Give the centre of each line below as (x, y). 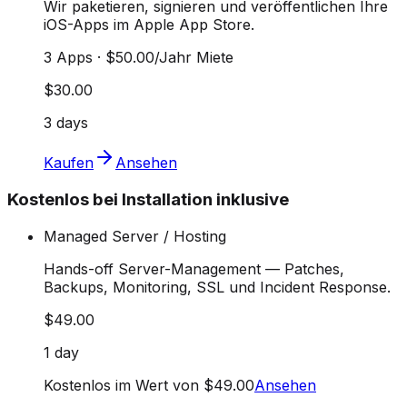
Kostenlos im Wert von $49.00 (149, 385)
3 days (66, 123)
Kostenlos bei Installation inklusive (148, 200)
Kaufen (69, 163)
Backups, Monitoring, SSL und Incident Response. (217, 287)
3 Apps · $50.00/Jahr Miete (139, 58)
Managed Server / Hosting (135, 236)
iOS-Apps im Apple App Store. (149, 25)
